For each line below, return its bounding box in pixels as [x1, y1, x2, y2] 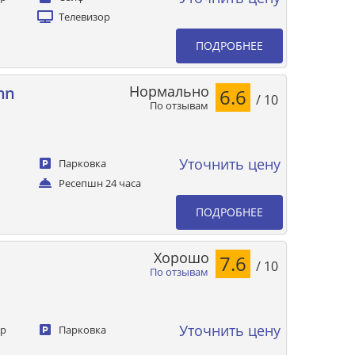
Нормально [129, 81, 209, 101]
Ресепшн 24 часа [59, 176, 142, 190]
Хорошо [154, 247, 209, 267]
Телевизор [59, 10, 111, 24]
